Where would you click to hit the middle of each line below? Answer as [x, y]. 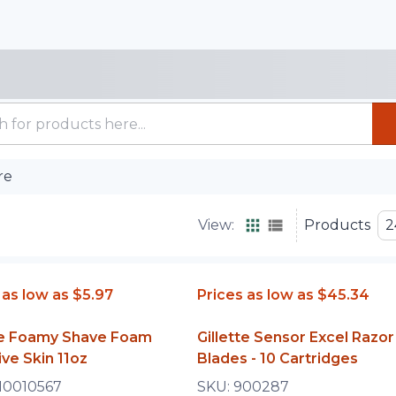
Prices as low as [255, 295]
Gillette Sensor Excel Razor [295, 337]
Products [337, 225]
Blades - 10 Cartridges [277, 358]
